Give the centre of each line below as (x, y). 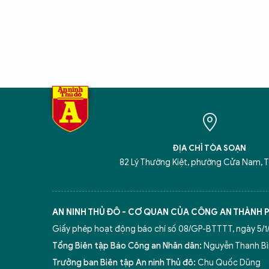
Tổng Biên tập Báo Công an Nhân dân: (127, 246)
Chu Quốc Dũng (228, 263)
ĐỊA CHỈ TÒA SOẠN (210, 148)
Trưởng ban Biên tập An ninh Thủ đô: (124, 263)
